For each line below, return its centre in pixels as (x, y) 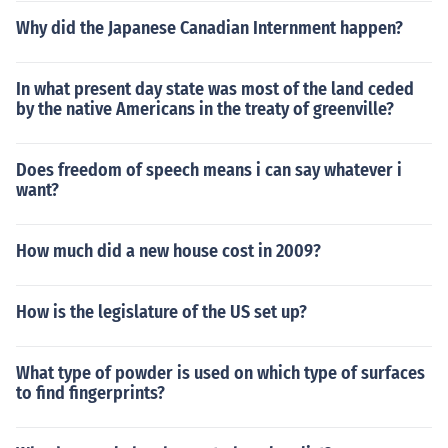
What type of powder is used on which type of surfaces (220, 373)
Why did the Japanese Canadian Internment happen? (209, 28)
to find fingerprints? (90, 393)
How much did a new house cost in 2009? (168, 251)
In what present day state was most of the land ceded (215, 89)
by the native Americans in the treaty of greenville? (205, 109)
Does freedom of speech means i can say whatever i (209, 170)
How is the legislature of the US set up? (161, 312)
